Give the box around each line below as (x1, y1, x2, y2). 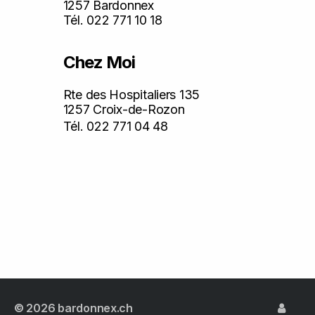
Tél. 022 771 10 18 (63, 13, 162, 27)
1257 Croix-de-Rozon (63, 102, 185, 117)
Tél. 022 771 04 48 (63, 119, 168, 134)
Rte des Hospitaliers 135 (63, 87, 200, 102)
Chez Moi (63, 52, 135, 72)
